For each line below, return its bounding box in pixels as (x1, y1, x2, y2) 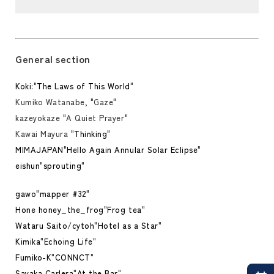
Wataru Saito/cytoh (15, 220, 95, 232)
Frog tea (107, 204, 142, 216)
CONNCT (54, 251, 91, 264)
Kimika (15, 235, 41, 248)
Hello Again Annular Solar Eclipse (67, 144, 198, 156)
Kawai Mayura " (15, 128, 75, 140)
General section (15, 51, 91, 67)
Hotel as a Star (97, 220, 158, 232)
